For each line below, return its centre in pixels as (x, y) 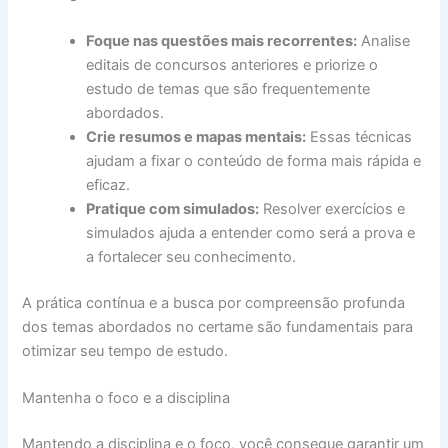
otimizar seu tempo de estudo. (125, 350)
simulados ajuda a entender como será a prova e (251, 232)
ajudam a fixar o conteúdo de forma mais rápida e (254, 160)
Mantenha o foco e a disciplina (126, 398)
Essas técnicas (359, 136)
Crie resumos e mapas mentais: (196, 136)
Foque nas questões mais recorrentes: (222, 40)
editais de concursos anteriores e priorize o (232, 64)
